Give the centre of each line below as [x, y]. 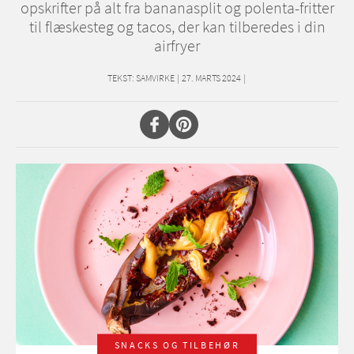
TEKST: [121, 78]
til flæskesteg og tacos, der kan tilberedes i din [177, 27]
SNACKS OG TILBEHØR [177, 345]
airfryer [177, 46]
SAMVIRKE [155, 78]
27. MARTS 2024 [211, 78]
